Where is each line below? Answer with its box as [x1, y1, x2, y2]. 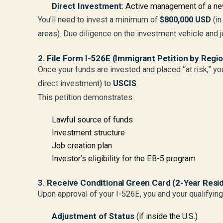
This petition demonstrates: [38, 93, 134, 102]
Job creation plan [52, 141, 112, 150]
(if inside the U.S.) [134, 212, 198, 221]
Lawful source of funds [52, 115, 133, 124]
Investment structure [52, 128, 125, 137]
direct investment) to [38, 79, 113, 88]
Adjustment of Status [52, 212, 134, 221]
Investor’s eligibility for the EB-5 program [52, 154, 196, 163]
